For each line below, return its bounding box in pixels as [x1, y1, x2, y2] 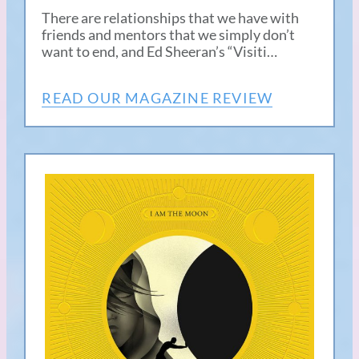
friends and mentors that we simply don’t [42, 26, 296, 44]
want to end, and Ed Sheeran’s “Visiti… [42, 42, 278, 61]
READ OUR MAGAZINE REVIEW [42, 89, 273, 107]
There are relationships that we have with [42, 9, 300, 27]
